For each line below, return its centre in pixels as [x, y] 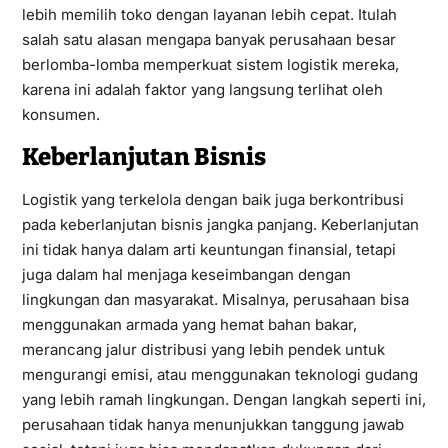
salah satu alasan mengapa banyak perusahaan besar [208, 39]
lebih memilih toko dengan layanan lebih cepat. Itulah [209, 14]
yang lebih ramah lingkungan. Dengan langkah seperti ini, [223, 399]
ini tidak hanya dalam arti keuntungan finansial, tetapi [208, 249]
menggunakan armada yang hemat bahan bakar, [189, 324]
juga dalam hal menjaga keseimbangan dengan [186, 274]
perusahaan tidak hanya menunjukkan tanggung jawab [212, 424]
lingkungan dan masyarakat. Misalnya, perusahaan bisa [215, 299]
